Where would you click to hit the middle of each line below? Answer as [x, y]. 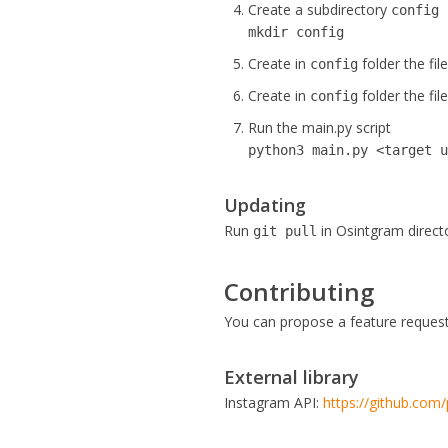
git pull [285, 231]
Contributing [299, 291]
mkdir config [296, 32]
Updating [265, 205]
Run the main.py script [320, 127]
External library [292, 377]
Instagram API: [274, 402]
